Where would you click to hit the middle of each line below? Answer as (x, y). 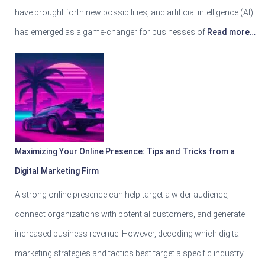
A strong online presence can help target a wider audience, (122, 194)
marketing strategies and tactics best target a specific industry (129, 253)
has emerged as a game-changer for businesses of (110, 32)
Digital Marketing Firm (57, 171)
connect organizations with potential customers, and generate (130, 214)
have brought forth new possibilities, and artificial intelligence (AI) (134, 12)
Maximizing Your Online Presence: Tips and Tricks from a (125, 151)
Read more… (230, 32)
